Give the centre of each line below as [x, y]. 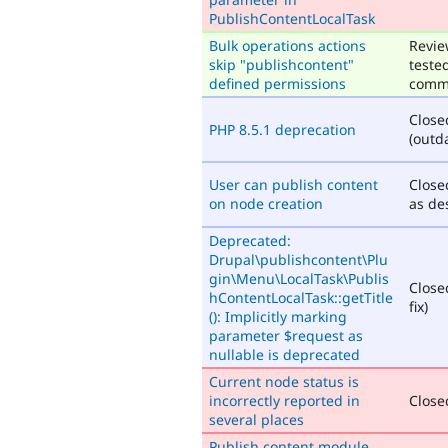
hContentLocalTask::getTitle [301, 297]
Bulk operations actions [287, 45]
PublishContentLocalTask [292, 18]
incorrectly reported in [284, 400]
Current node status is [284, 381]
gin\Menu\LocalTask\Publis [299, 278]
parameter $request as [286, 335]
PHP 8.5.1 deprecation [282, 129]
